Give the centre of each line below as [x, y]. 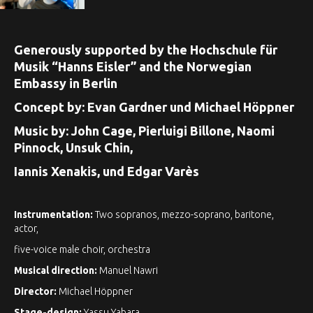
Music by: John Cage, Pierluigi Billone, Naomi [144, 130]
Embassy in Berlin [66, 83]
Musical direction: [56, 270]
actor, [26, 228]
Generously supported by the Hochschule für [146, 49]
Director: [35, 291]
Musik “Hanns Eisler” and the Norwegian [133, 66]
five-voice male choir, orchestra [82, 249]
